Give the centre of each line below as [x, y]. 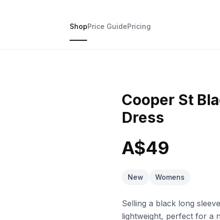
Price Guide [107, 26]
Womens [170, 177]
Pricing [139, 26]
